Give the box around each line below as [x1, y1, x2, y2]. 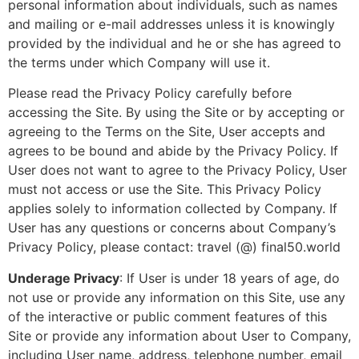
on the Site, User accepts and [142, 123, 325, 140]
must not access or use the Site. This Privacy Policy [8, 181, 321, 198]
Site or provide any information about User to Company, [8, 327, 351, 344]
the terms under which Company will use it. [8, 54, 274, 71]
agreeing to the [8, 123, 105, 140]
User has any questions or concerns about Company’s [8, 220, 336, 236]
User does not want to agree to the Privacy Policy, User [8, 162, 347, 179]
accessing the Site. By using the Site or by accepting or [8, 104, 345, 121]
